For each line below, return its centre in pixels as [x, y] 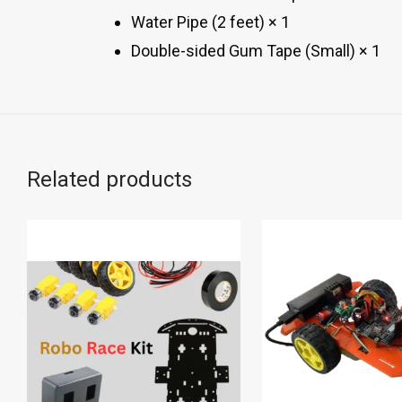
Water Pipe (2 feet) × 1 [210, 22]
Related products [109, 179]
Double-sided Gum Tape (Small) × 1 [256, 51]
